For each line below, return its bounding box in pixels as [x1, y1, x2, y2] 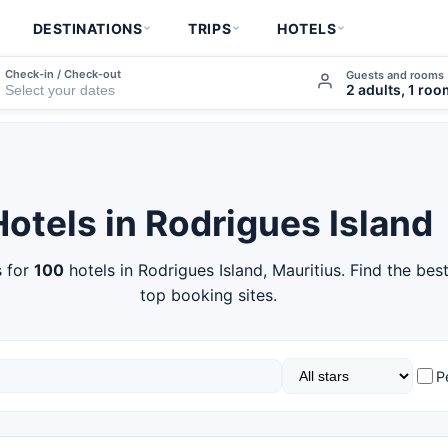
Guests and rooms [346, 67, 445, 82]
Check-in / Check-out [5, 66, 122, 81]
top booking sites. [139, 285, 277, 305]
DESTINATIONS [32, 19, 143, 37]
